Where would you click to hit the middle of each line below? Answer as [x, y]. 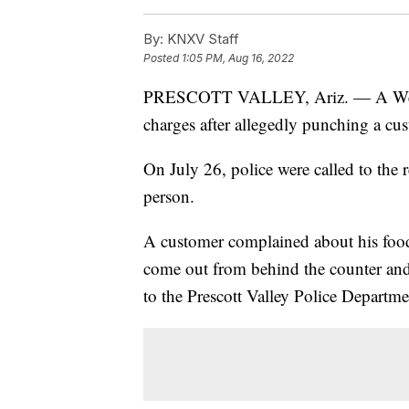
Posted [163, 58]
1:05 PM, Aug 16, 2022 [238, 58]
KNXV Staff [201, 39]
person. [169, 196]
